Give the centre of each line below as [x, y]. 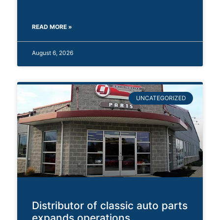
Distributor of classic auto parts [110, 205]
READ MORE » [52, 27]
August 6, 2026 [53, 53]
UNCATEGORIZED [161, 98]
